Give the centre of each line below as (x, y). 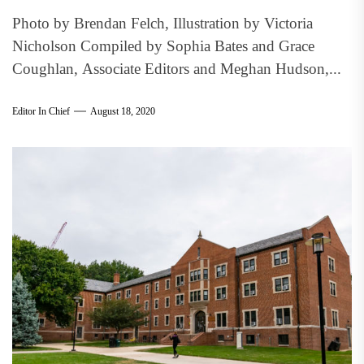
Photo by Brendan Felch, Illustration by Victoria (162, 23)
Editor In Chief (41, 111)
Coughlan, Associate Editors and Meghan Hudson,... (177, 69)
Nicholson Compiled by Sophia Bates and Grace (163, 46)
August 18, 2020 (123, 111)
